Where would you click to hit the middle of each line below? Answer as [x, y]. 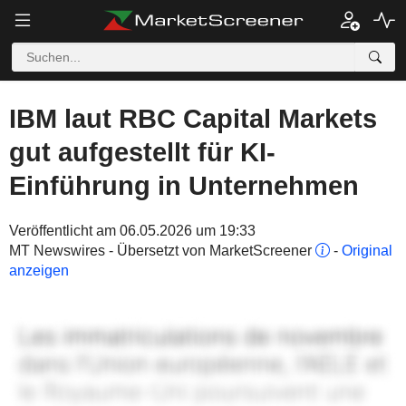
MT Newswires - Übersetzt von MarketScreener [162, 251]
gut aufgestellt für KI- [142, 152]
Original [367, 251]
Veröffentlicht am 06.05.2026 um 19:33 [132, 231]
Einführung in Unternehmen [184, 186]
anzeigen [39, 271]
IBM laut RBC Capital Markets [193, 119]
